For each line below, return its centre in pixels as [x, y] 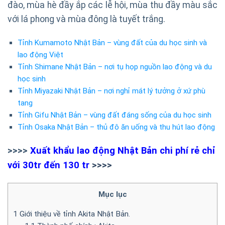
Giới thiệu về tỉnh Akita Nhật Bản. [74, 214]
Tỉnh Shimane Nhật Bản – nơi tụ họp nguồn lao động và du [115, 67]
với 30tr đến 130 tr [48, 165]
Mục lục [113, 195]
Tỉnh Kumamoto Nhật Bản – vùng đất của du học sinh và [112, 42]
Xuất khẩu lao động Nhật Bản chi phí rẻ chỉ [122, 151]
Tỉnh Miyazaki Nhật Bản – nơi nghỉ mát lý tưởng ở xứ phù [111, 91]
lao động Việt [40, 54]
